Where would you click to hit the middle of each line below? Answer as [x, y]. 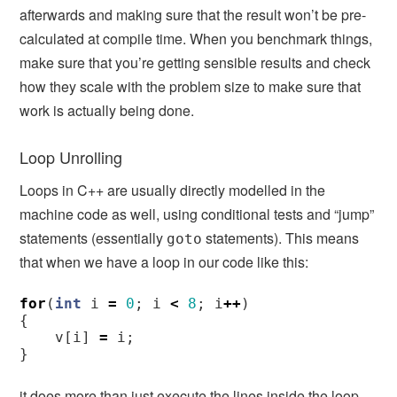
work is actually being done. [107, 110]
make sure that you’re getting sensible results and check [195, 62]
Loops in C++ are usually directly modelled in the [173, 190]
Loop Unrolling [71, 156]
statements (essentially [93, 237]
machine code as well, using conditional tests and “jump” [197, 214]
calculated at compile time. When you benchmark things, [196, 38]
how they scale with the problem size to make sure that [191, 86]
